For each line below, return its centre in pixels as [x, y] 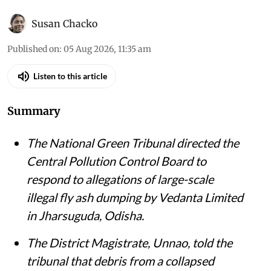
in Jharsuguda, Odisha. [85, 215]
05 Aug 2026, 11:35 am [107, 49]
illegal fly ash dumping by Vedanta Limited [135, 197]
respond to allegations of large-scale [120, 179]
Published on [33, 49]
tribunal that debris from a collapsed [120, 260]
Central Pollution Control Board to [116, 161]
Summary [34, 111]
